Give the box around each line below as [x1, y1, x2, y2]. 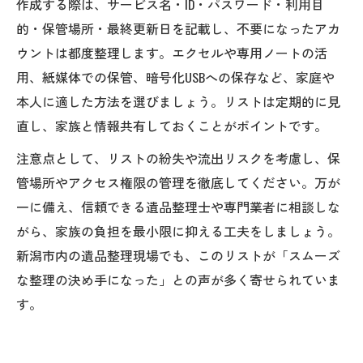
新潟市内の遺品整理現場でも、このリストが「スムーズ [16, 245, 340, 265]
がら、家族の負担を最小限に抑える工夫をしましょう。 [16, 220, 340, 241]
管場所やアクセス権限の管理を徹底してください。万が [16, 172, 340, 192]
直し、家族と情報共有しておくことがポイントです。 [16, 115, 327, 135]
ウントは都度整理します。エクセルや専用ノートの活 [16, 42, 327, 62]
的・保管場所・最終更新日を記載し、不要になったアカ [16, 18, 340, 38]
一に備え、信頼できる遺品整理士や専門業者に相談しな [16, 196, 340, 216]
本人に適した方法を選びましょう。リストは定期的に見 [16, 91, 340, 111]
